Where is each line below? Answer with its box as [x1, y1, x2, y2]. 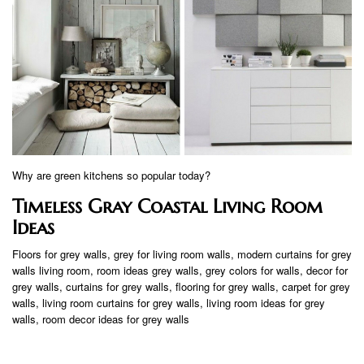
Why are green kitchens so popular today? [12, 167, 210, 183]
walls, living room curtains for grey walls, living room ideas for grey [12, 294, 325, 310]
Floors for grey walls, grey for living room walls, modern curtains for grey [12, 245, 352, 262]
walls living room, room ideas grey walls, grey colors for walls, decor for [12, 262, 348, 278]
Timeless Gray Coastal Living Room [12, 193, 323, 219]
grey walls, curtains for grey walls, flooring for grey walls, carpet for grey [12, 278, 350, 294]
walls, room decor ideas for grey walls [12, 310, 189, 327]
